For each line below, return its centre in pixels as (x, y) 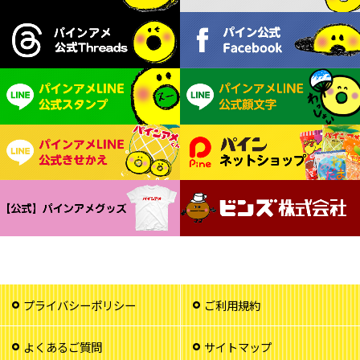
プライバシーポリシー (80, 305)
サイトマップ (238, 347)
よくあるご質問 (63, 347)
